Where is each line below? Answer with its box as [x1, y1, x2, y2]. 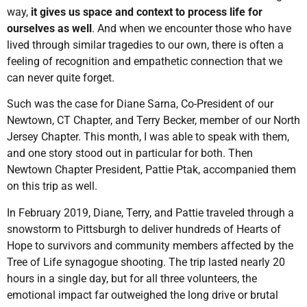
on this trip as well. [7, 180, 97, 193]
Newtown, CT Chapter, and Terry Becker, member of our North [7, 114, 300, 127]
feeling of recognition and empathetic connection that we [7, 54, 282, 68]
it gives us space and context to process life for [31, 5, 262, 19]
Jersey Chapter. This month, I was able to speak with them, [7, 130, 289, 144]
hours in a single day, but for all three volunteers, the [7, 271, 257, 285]
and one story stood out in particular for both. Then [7, 147, 253, 160]
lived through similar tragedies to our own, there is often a [7, 38, 284, 51]
